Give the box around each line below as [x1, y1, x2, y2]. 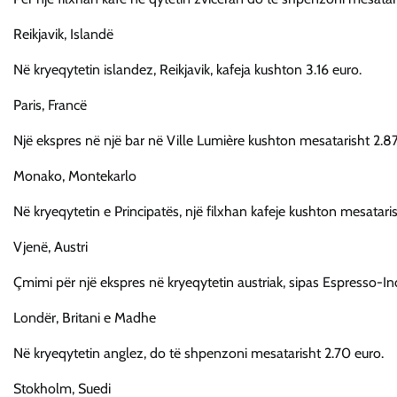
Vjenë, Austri [13, 238, 88, 256]
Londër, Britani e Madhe [13, 309, 156, 327]
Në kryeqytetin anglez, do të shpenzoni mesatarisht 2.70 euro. [13, 345, 384, 362]
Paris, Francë [13, 97, 87, 114]
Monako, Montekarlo [13, 167, 136, 185]
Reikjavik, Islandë [13, 26, 113, 43]
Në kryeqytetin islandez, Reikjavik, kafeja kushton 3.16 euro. [13, 61, 362, 79]
